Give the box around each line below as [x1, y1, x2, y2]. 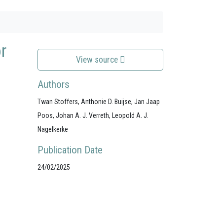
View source [75, 55, 120, 65]
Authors [37, 78, 70, 90]
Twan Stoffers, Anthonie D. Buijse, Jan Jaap [37, 98, 160, 106]
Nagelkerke [37, 125, 68, 133]
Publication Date [37, 144, 103, 156]
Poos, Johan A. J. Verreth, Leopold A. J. [37, 111, 148, 119]
